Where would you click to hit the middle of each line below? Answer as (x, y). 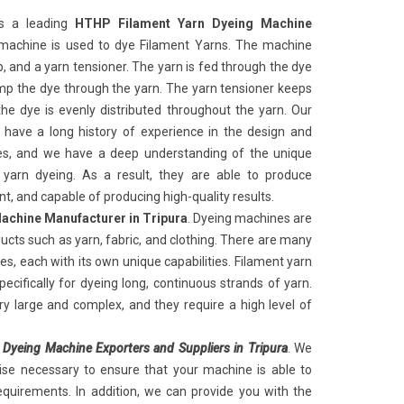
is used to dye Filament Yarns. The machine (182, 45)
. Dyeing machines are (250, 218)
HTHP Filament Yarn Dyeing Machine (193, 23)
